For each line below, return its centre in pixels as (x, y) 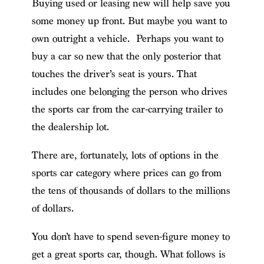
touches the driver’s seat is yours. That (114, 74)
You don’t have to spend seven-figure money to (131, 236)
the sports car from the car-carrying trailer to (127, 109)
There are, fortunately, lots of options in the (125, 155)
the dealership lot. (70, 127)
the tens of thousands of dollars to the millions (131, 190)
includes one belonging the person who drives (129, 91)
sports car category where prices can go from (126, 173)
